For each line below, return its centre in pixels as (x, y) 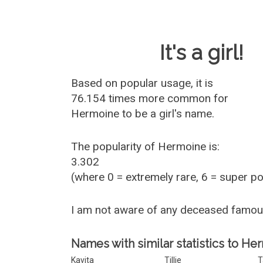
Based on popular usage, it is (142, 83)
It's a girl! (202, 53)
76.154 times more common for (150, 98)
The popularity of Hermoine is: (146, 146)
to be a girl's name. (167, 114)
